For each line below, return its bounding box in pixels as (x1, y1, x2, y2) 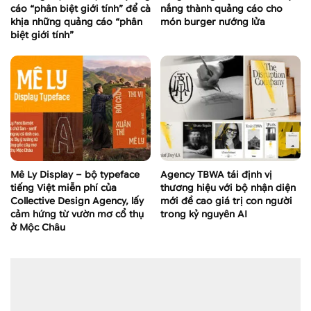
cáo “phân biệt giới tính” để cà (10, 3, 151, 15)
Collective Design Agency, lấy (10, 194, 144, 207)
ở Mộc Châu (10, 221, 65, 233)
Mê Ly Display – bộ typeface (10, 168, 140, 180)
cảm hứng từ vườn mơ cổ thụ (10, 208, 144, 220)
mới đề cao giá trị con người (160, 194, 292, 207)
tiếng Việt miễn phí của (10, 181, 117, 194)
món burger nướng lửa (160, 16, 265, 28)
